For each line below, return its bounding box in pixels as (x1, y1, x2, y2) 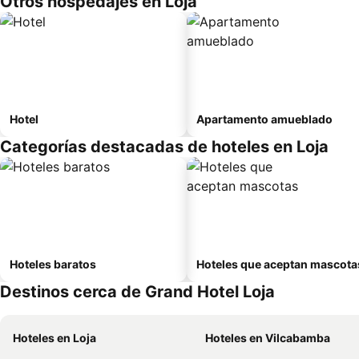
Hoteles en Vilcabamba (205, 331, 330, 345)
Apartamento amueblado (196, 112, 333, 126)
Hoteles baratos (10, 257, 96, 271)
